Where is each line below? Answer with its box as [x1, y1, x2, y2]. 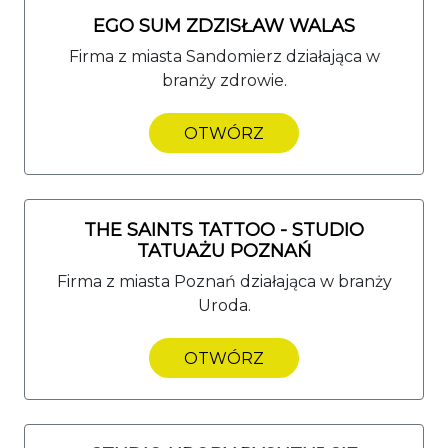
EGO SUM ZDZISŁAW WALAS [93, 14, 355, 37]
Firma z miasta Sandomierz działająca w [68, 46, 380, 66]
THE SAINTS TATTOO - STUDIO [84, 218, 364, 241]
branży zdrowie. [161, 70, 287, 90]
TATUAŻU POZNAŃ [136, 239, 312, 262]
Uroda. [197, 295, 251, 315]
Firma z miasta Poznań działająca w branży [56, 271, 392, 291]
